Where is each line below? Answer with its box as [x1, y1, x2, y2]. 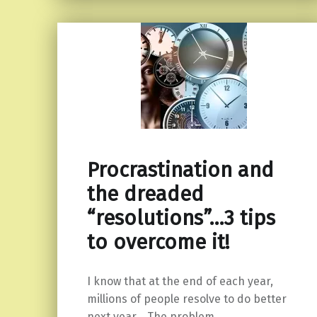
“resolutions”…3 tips [86, 205, 275, 231]
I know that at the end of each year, [86, 275, 273, 289]
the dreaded [86, 181, 204, 207]
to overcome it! [86, 229, 229, 255]
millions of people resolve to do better [86, 292, 287, 306]
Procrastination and [86, 157, 274, 183]
